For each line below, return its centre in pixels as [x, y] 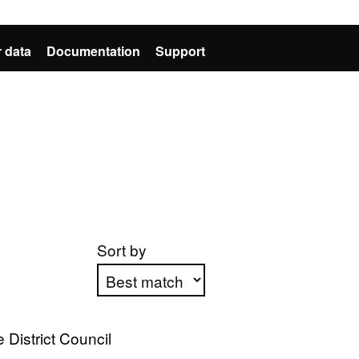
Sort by [121, 250]
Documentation [93, 51]
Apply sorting [151, 337]
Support [180, 51]
